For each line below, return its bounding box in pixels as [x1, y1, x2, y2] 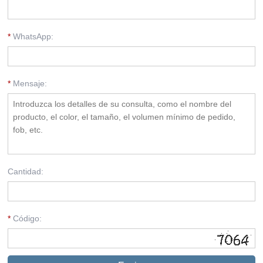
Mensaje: [11, 78, 48, 88]
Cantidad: [8, 166, 44, 176]
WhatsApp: [11, 31, 54, 41]
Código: [11, 213, 42, 223]
